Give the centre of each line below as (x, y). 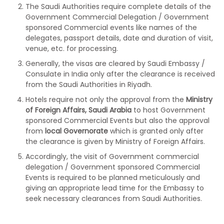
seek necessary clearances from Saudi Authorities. (114, 198)
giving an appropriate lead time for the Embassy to (115, 188)
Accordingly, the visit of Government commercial (112, 156)
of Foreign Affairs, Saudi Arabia (78, 110)
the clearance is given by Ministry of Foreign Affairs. (115, 141)
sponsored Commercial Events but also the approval (117, 120)
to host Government (168, 110)
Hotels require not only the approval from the (106, 99)
